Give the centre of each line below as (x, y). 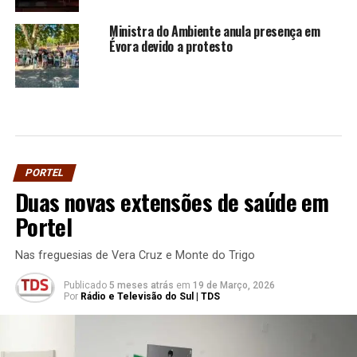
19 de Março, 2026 (233, 285)
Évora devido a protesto (171, 46)
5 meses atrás (141, 285)
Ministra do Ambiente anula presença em (214, 31)
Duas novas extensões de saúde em (172, 201)
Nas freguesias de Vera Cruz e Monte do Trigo (135, 255)
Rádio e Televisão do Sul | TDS (150, 296)
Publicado (85, 285)
